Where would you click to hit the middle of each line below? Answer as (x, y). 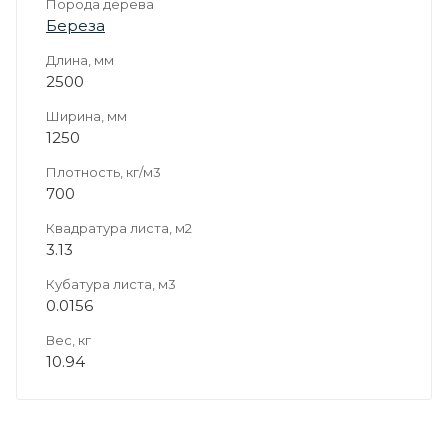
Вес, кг (68, 339)
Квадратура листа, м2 (119, 227)
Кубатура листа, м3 (111, 283)
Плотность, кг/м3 (103, 171)
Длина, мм (80, 59)
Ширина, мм (86, 115)
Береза (75, 25)
